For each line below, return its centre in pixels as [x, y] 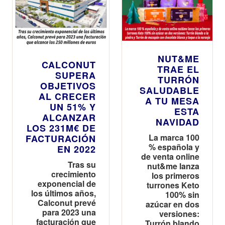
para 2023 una [69, 212]
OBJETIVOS [68, 86]
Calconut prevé [67, 202]
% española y [174, 147]
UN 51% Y [73, 107]
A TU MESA [172, 101]
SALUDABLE [170, 90]
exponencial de [67, 183]
